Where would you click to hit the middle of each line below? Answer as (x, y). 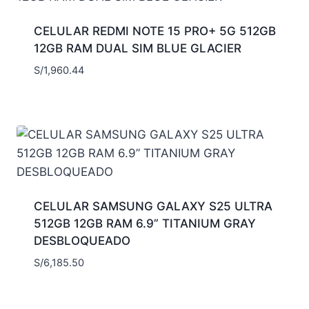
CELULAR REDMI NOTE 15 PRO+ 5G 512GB (154, 31)
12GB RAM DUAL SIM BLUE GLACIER (137, 48)
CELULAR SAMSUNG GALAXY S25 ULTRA (153, 207)
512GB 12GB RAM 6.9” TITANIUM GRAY (144, 224)
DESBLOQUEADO (82, 241)
